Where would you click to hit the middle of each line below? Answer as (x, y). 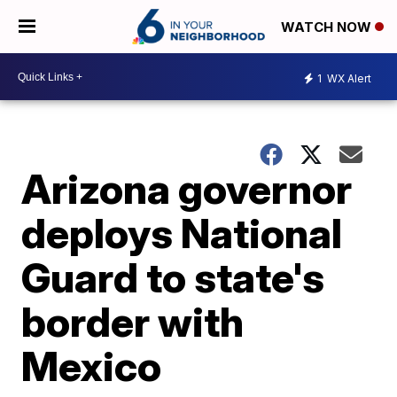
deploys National (182, 233)
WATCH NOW (328, 27)
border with (133, 322)
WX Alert (348, 78)
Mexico (92, 366)
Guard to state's (173, 277)
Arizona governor (187, 189)
